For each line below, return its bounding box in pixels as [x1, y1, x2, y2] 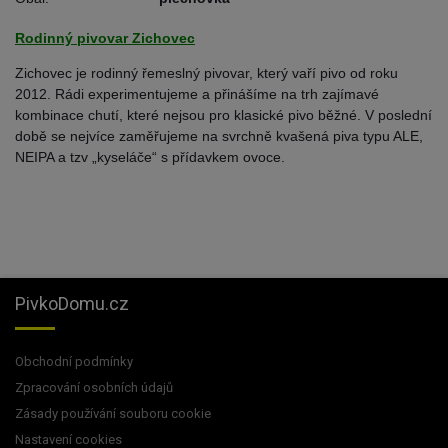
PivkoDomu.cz [15, 293, 129, 314]
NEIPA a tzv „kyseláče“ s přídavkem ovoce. [15, 149, 285, 165]
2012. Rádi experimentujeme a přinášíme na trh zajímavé [15, 86, 379, 102]
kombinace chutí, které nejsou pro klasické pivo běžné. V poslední [15, 107, 432, 123]
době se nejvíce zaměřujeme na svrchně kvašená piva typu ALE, [15, 128, 423, 144]
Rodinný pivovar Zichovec [15, 30, 195, 46]
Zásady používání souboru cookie [15, 406, 211, 421]
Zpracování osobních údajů [15, 380, 173, 395]
